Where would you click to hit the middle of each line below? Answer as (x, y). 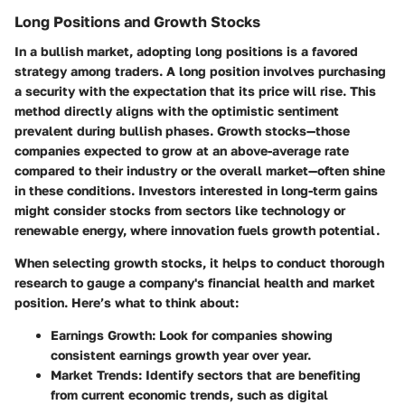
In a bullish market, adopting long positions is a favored (186, 51)
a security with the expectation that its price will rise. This (195, 90)
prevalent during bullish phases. (116, 130)
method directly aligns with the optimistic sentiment (177, 110)
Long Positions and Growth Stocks (137, 22)
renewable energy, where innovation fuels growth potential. (197, 230)
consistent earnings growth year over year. (181, 354)
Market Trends (94, 374)
